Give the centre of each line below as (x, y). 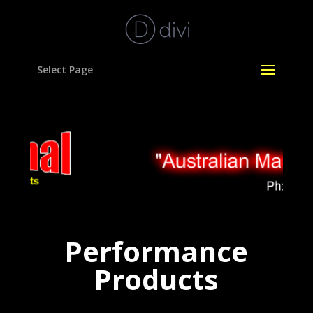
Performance (156, 251)
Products (156, 279)
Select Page (65, 70)
